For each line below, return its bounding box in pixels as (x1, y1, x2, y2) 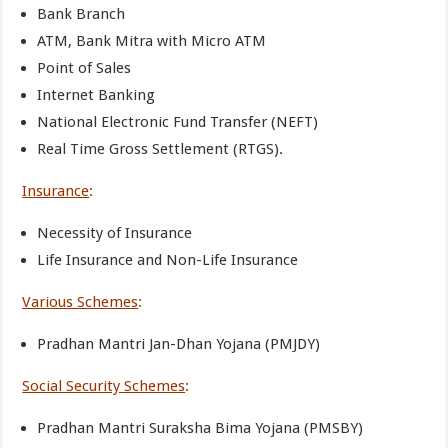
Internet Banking (37, 86, 156, 104)
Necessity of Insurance (37, 224, 193, 242)
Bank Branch (37, 5, 126, 23)
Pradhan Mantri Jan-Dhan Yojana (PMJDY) (37, 335, 321, 353)
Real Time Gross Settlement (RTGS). (37, 140, 284, 158)
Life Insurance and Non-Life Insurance (37, 251, 299, 269)
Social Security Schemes (22, 377, 186, 395)
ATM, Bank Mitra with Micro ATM (37, 32, 267, 50)
